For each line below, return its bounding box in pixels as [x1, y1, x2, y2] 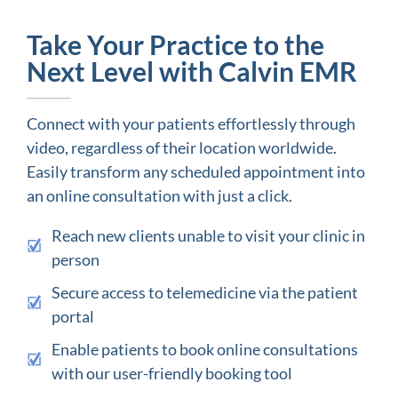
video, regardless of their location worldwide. [27, 137, 337, 157]
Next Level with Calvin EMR [27, 54, 357, 87]
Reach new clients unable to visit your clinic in [51, 225, 365, 245]
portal [51, 306, 94, 326]
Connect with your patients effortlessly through [27, 113, 355, 133]
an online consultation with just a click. [27, 185, 292, 205]
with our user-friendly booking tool [51, 362, 292, 383]
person [51, 249, 99, 269]
